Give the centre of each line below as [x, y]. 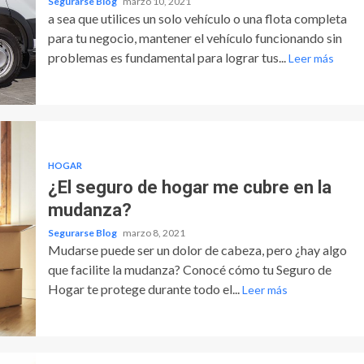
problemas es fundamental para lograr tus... [168, 57]
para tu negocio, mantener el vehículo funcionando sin [195, 37]
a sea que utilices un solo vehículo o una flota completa [197, 18]
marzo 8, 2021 [154, 232]
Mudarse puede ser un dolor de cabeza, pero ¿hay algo [197, 249]
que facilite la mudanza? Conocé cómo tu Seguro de [189, 269]
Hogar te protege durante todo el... [145, 288]
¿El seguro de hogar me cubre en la [189, 187]
